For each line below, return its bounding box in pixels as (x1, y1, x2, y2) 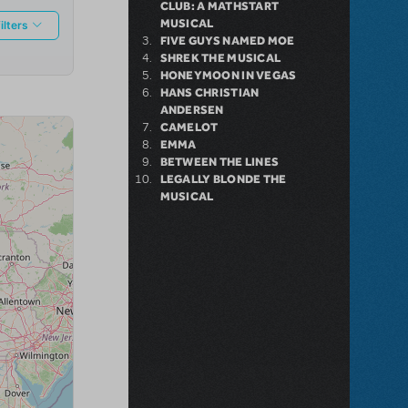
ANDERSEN (159, 103, 224, 117)
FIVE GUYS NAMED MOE (159, 34, 295, 48)
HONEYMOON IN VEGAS (159, 68, 297, 83)
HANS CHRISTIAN (159, 86, 260, 100)
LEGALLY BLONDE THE (159, 172, 287, 187)
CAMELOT (159, 120, 219, 135)
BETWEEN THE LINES (159, 155, 280, 169)
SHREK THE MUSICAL (159, 51, 281, 66)
